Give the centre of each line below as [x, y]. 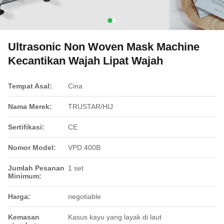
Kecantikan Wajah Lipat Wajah [85, 61]
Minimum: [25, 176]
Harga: [19, 196]
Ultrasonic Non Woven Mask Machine [104, 47]
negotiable [84, 196]
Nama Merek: [30, 106]
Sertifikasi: [26, 127]
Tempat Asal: [30, 86]
